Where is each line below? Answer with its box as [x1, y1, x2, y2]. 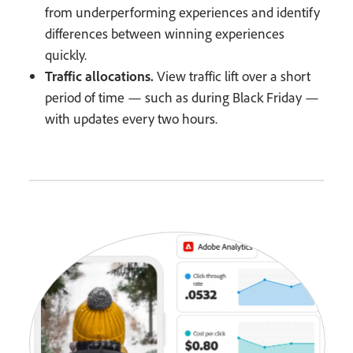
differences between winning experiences [45, 24, 285, 43]
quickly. [45, 46, 87, 65]
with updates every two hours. [45, 110, 218, 128]
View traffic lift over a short [154, 67, 311, 86]
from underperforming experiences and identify [45, 3, 321, 22]
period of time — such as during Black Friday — [45, 88, 320, 107]
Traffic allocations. [45, 67, 154, 85]
